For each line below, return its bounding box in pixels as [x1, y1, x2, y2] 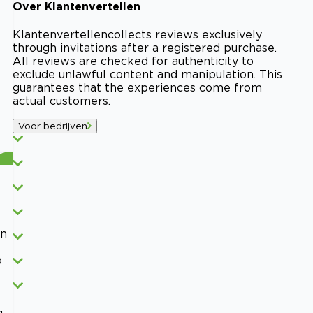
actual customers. [13, 94, 110, 108]
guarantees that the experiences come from [13, 81, 262, 94]
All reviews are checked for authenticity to [13, 54, 254, 68]
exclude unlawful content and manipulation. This [13, 68, 282, 81]
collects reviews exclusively [108, 28, 262, 41]
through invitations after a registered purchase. [13, 41, 277, 54]
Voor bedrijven [18, 121, 87, 131]
